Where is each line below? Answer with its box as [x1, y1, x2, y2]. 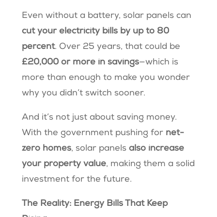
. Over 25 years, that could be [54, 43, 180, 52]
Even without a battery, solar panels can [21, 12, 191, 21]
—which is [139, 58, 178, 67]
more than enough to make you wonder [21, 74, 190, 83]
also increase [128, 144, 184, 154]
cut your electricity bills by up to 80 [21, 27, 169, 36]
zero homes [21, 144, 71, 154]
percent [21, 43, 55, 52]
